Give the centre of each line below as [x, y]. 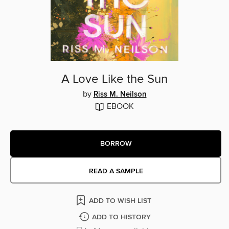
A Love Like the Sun [114, 79]
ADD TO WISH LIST [120, 201]
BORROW [116, 143]
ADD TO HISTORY [121, 217]
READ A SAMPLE [116, 171]
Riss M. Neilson [120, 95]
